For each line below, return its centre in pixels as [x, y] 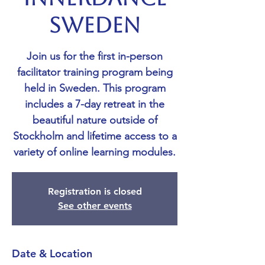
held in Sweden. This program [95, 88]
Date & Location [52, 254]
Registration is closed [95, 192]
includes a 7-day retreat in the [95, 104]
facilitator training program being [95, 72]
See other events [95, 206]
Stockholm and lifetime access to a [95, 136]
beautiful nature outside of [95, 120]
